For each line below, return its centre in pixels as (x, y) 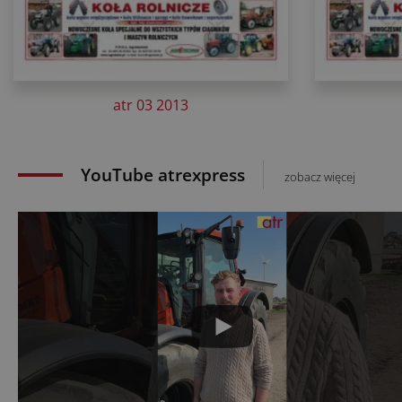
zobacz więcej (320, 177)
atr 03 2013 (151, 105)
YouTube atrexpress (163, 175)
